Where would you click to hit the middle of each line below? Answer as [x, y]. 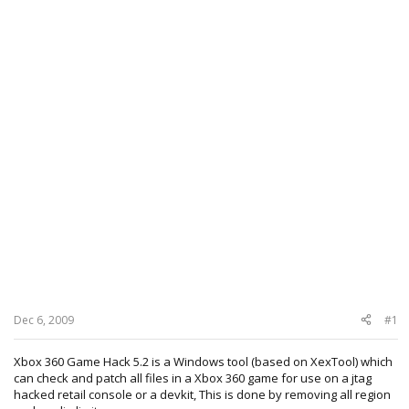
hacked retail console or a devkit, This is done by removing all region [202, 394]
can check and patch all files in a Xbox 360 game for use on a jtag [193, 378]
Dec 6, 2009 [44, 320]
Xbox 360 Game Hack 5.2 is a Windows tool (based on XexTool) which [203, 361]
